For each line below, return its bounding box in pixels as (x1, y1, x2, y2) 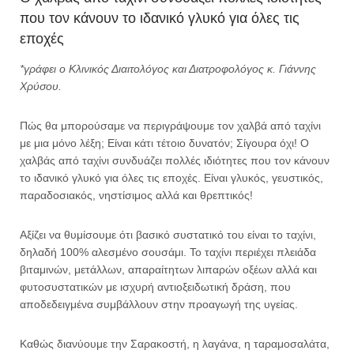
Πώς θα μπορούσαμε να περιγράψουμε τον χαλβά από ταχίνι (20, 119, 321, 132)
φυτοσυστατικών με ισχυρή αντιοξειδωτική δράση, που (20, 280, 291, 293)
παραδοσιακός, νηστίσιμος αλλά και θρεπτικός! (20, 188, 253, 201)
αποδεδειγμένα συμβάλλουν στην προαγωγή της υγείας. (20, 297, 298, 311)
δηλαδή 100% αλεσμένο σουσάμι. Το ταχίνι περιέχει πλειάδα (20, 245, 316, 258)
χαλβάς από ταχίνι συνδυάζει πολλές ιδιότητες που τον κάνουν (20, 153, 330, 167)
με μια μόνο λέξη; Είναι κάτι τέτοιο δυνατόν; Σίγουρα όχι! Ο (20, 136, 309, 149)
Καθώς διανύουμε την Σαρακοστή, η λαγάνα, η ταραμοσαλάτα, (20, 337, 330, 350)
